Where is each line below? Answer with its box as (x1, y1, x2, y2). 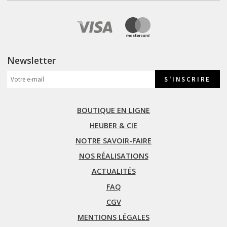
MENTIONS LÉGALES (78, 212, 149, 222)
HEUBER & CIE (90, 120, 137, 130)
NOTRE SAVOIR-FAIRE (75, 136, 152, 146)
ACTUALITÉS (91, 166, 136, 176)
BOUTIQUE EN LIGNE (77, 105, 150, 115)
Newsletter (7, 54, 56, 67)
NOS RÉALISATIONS (79, 151, 148, 161)
